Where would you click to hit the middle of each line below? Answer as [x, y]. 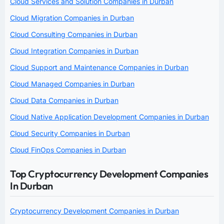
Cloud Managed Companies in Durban [72, 83]
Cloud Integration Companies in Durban [74, 50]
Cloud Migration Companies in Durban [72, 17]
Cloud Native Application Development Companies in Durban [109, 116]
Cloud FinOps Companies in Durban [68, 149]
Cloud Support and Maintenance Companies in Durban [99, 67]
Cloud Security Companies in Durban [70, 133]
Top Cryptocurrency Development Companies [109, 173]
